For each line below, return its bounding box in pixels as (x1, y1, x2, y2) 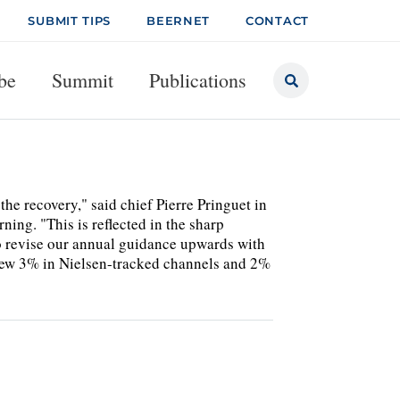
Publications (149, 67, 246, 93)
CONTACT (246, 13, 309, 28)
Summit (52, 67, 113, 93)
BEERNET (146, 13, 211, 28)
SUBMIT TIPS (28, 13, 112, 28)
